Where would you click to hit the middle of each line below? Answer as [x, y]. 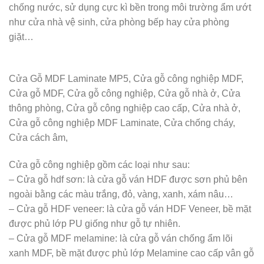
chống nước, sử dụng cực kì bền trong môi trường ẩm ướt [130, 7]
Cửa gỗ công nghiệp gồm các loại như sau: [99, 164]
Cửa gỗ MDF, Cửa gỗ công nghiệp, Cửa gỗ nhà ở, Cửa [125, 93]
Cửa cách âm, [38, 137]
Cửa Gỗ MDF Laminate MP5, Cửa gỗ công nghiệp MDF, [126, 78]
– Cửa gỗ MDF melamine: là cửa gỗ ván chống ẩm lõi [121, 238]
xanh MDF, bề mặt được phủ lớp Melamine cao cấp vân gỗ [131, 253]
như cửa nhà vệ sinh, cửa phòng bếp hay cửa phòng [119, 22]
